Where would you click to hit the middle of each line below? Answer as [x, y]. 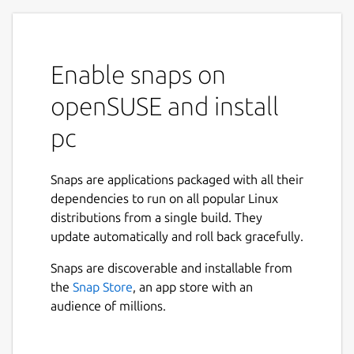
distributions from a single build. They [156, 217]
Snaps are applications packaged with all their [177, 179]
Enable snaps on [138, 74]
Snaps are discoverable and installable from [171, 267]
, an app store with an [193, 286]
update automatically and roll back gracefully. [177, 236]
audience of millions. [108, 305]
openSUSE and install [165, 105]
